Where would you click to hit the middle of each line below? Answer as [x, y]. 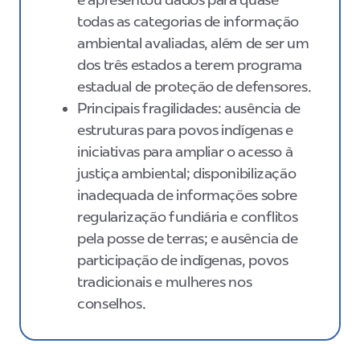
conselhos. [113, 303]
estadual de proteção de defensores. [196, 86]
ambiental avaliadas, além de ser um [193, 43]
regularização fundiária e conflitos [188, 217]
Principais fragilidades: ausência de [189, 108]
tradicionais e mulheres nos [165, 282]
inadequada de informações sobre [187, 195]
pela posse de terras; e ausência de [188, 238]
